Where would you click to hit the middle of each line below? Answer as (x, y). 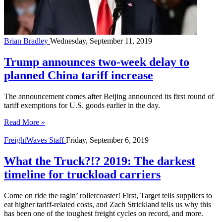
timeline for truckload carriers (82, 174)
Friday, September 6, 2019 (107, 140)
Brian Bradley (27, 41)
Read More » (25, 122)
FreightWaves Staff (35, 140)
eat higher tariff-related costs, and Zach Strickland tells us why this (108, 204)
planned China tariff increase (79, 76)
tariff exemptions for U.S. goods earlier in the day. (82, 105)
